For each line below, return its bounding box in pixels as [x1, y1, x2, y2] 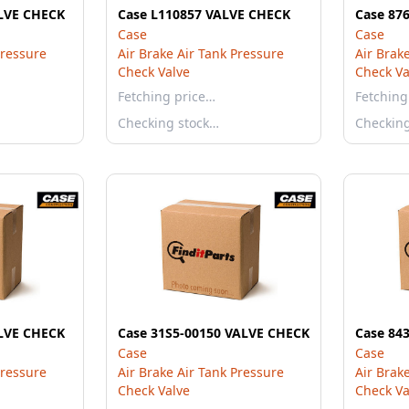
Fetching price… [118, 88, 215, 105]
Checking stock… [118, 114, 219, 131]
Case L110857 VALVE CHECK [118, 5, 290, 23]
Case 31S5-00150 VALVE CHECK [118, 324, 309, 341]
